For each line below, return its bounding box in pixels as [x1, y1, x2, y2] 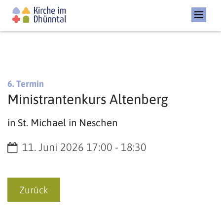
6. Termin [7, 78, 44, 89]
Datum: [7, 141, 40, 153]
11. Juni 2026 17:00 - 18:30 [22, 141, 147, 154]
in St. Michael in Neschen [7, 117, 117, 129]
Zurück [19, 184, 48, 195]
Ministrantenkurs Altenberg [7, 91, 168, 108]
